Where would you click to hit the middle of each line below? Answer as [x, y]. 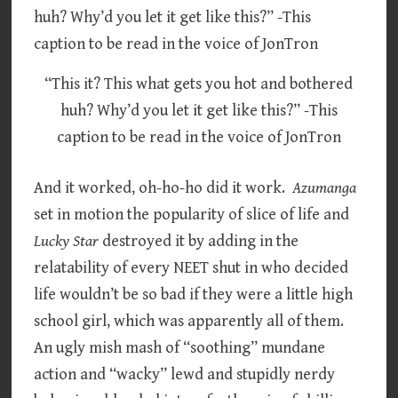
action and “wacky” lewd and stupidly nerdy [185, 374]
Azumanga [325, 187]
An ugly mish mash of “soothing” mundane [180, 347]
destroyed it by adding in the [199, 241]
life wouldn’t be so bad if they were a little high [194, 294]
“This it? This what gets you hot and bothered [199, 84]
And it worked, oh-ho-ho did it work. [163, 187]
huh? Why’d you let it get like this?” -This [199, 110]
